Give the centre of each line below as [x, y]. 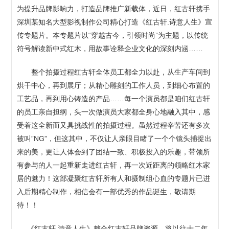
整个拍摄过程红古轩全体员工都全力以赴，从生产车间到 [114, 72]
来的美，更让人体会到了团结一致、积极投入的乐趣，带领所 [114, 152]
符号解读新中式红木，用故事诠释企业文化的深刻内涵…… [110, 48]
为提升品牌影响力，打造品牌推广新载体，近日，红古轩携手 [114, 8]
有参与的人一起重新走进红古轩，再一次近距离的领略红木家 [114, 165]
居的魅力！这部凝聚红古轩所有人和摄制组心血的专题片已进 [114, 178]
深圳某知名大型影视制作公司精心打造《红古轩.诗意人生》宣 [115, 22]
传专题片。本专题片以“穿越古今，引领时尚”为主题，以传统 [113, 35]
